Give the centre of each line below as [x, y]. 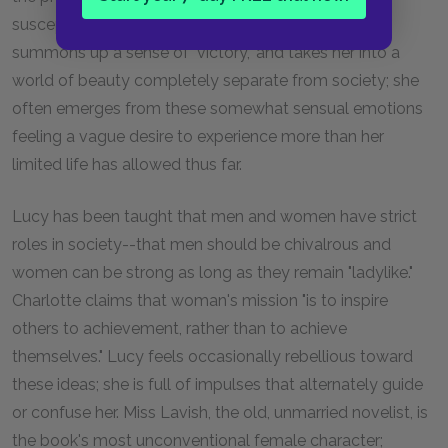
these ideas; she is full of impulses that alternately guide [217, 384]
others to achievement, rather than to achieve [179, 328]
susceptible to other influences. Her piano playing [193, 24]
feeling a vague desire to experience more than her [198, 136]
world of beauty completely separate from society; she [215, 80]
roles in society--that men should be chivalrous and [201, 244]
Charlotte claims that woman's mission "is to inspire [200, 300]
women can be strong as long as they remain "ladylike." [212, 272]
